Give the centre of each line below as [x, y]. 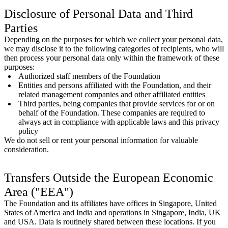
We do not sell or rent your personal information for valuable [101, 140]
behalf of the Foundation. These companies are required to [112, 112]
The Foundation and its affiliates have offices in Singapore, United [110, 203]
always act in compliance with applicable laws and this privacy [119, 122]
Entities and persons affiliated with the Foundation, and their [115, 85]
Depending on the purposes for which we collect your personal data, [113, 39]
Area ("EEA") [39, 192]
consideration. [26, 149]
